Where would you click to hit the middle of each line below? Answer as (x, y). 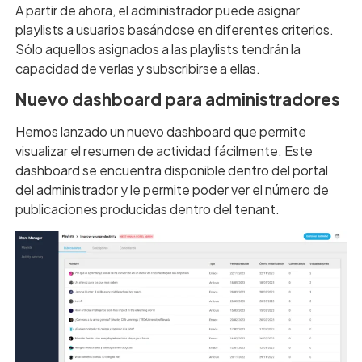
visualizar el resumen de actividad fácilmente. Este (164, 151)
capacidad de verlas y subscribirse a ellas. (137, 68)
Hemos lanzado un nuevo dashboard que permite (160, 132)
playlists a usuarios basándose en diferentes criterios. (174, 29)
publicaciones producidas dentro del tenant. (147, 209)
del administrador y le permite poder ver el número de (172, 190)
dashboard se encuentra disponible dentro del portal (171, 170)
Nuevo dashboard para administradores (177, 99)
